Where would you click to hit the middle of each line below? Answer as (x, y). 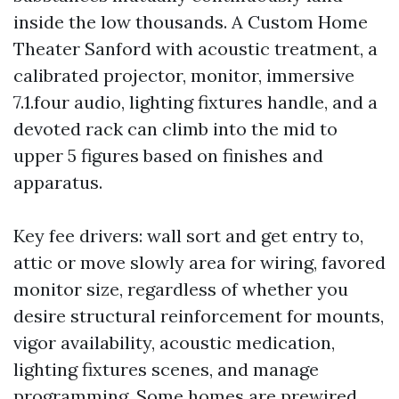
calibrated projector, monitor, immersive (184, 75)
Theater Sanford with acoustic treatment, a (195, 49)
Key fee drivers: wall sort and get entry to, (188, 236)
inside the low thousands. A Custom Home (191, 22)
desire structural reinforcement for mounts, (199, 316)
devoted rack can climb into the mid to (175, 129)
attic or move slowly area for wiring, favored (199, 262)
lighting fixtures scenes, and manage (166, 369)
